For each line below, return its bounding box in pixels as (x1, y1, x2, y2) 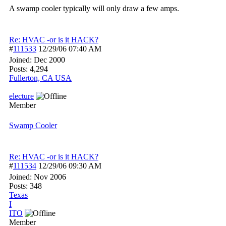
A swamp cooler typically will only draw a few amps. (9, 4, 179, 13)
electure (9, 92, 34, 100)
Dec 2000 (34, 55, 65, 64)
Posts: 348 (9, 182, 42, 190)
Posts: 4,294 (9, 65, 48, 73)
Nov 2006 (34, 173, 66, 181)
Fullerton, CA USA (9, 74, 72, 82)
